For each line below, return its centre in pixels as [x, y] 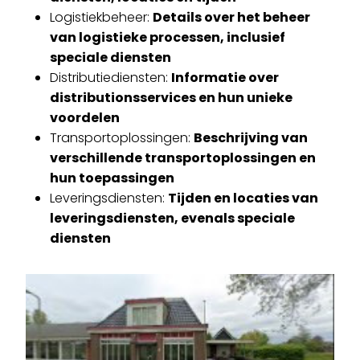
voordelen [85, 118]
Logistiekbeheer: [101, 17]
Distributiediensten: [110, 78]
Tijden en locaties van [243, 198]
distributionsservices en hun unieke [171, 98]
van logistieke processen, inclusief [168, 37]
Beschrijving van [251, 138]
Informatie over [225, 78]
